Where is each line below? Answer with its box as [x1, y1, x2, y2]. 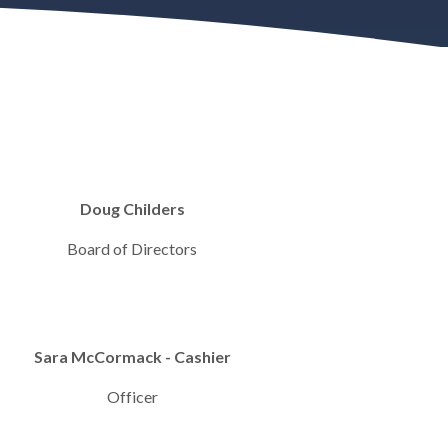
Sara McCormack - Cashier [33, 347, 231, 366]
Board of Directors [67, 239, 198, 258]
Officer [106, 387, 158, 406]
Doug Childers [79, 199, 185, 218]
